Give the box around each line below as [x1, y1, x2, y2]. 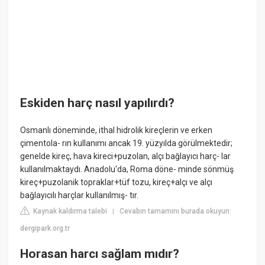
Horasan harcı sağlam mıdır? [20, 247, 180, 261]
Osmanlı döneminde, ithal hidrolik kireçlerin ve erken [20, 125, 213, 135]
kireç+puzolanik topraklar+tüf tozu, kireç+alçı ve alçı [20, 177, 213, 187]
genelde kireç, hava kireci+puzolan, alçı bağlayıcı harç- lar [20, 151, 231, 161]
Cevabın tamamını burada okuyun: [119, 206, 232, 215]
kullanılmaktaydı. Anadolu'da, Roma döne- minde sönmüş [20, 164, 234, 174]
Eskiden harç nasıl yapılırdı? [20, 96, 175, 111]
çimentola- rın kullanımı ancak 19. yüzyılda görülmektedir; [20, 138, 233, 148]
